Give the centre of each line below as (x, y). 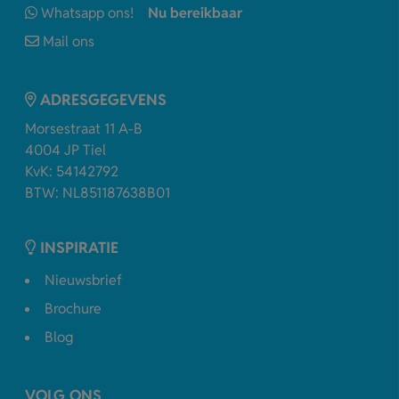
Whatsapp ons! (87, 12)
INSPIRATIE (79, 247)
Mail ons (69, 41)
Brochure (73, 308)
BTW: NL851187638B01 (98, 192)
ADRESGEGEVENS (103, 99)
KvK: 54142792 (72, 171)
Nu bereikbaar (195, 12)
